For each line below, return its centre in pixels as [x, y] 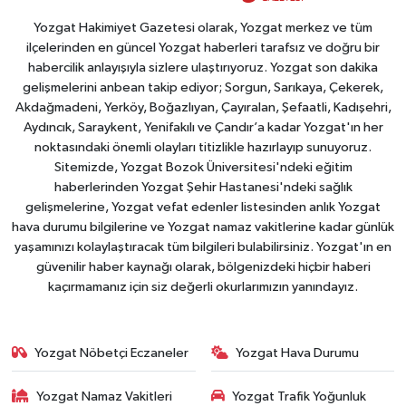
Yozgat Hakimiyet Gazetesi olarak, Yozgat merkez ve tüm [203, 27]
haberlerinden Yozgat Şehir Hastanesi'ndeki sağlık [203, 187]
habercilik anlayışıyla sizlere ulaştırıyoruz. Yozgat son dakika [203, 67]
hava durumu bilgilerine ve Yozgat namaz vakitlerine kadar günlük [203, 227]
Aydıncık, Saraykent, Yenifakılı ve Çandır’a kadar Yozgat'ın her [203, 127]
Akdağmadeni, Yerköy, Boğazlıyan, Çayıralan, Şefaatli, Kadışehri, [203, 107]
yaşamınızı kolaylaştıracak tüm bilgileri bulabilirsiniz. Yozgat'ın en [203, 246]
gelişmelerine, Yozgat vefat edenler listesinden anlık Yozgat [203, 207]
